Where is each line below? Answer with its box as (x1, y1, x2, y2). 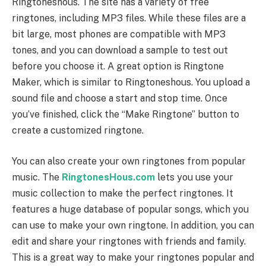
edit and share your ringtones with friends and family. (12, 235, 246, 247)
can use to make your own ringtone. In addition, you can (12, 219, 254, 231)
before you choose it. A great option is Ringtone (12, 61, 224, 72)
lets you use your (157, 171, 233, 183)
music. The (12, 171, 62, 183)
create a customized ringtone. (12, 125, 144, 137)
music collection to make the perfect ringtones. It (12, 187, 233, 199)
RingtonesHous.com (62, 171, 155, 183)
